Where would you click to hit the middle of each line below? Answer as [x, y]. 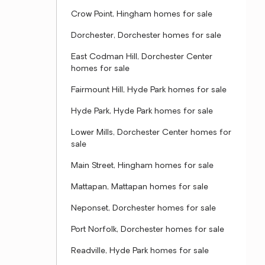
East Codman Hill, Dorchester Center [142, 57]
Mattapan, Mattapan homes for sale [140, 187]
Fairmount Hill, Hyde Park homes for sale [149, 90]
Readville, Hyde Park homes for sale [140, 251]
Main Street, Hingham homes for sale [142, 166]
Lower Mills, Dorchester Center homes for [151, 133]
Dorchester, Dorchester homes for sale [146, 36]
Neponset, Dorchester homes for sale [143, 209]
